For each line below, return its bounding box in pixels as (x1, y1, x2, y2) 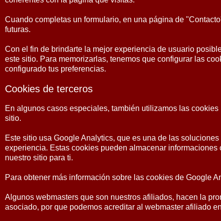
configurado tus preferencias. (5, 65, 106, 73)
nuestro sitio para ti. (5, 153, 73, 162)
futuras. (5, 25, 31, 34)
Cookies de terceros (5, 83, 93, 94)
